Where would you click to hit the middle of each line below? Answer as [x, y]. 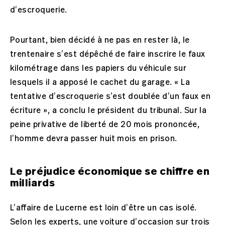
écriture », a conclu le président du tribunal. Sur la [108, 110]
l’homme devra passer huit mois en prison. [94, 138]
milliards [33, 183]
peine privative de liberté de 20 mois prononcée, [105, 124]
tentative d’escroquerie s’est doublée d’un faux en [110, 96]
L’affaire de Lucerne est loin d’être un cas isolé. [103, 208]
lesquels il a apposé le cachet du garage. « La [100, 82]
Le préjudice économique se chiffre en [110, 171]
